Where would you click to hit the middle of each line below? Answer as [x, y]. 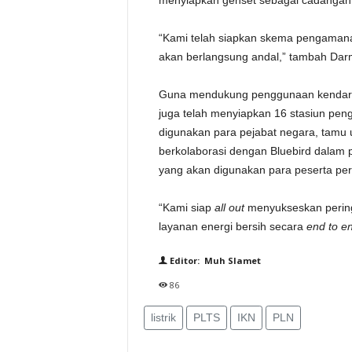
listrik [163, 317]
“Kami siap [186, 207]
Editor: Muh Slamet [214, 260]
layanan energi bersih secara [232, 226]
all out [229, 207]
